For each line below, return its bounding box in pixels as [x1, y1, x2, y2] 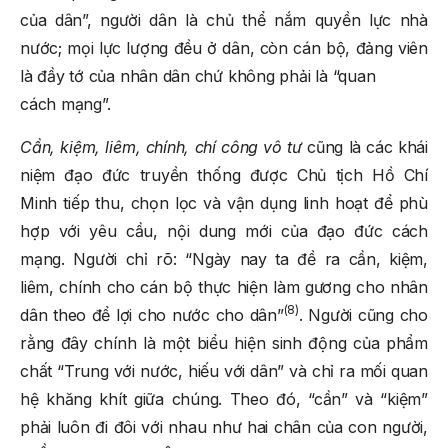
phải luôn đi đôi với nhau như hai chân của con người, [20, 416, 428, 437]
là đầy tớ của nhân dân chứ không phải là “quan [20, 65, 376, 86]
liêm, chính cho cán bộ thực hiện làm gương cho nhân [20, 276, 428, 297]
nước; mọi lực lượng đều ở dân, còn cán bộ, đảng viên [20, 37, 428, 58]
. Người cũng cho [298, 304, 428, 325]
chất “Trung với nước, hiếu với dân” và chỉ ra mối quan [20, 360, 428, 381]
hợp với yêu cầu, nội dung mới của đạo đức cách [20, 220, 428, 241]
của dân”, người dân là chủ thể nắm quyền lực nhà [20, 9, 428, 30]
